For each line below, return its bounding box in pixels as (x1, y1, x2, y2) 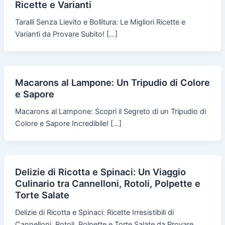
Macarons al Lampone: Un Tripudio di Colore (15, 77, 210, 88)
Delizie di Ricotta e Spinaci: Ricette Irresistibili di (15, 208, 174, 217)
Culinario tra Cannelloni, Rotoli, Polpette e (15, 178, 200, 189)
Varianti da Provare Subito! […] (15, 30, 118, 39)
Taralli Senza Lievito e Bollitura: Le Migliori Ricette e (15, 18, 185, 27)
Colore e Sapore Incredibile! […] (15, 119, 122, 129)
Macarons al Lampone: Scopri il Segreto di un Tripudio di (15, 107, 206, 117)
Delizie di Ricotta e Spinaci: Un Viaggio (15, 166, 186, 178)
